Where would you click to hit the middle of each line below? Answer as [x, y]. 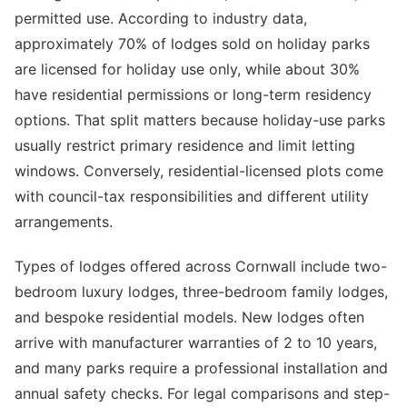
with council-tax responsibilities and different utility [192, 197]
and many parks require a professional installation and [201, 368]
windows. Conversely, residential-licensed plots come [199, 171]
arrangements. [64, 222]
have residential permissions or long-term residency [193, 95]
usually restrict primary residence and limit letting [185, 146]
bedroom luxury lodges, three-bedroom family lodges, [201, 292]
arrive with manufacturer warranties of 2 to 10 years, [196, 343]
